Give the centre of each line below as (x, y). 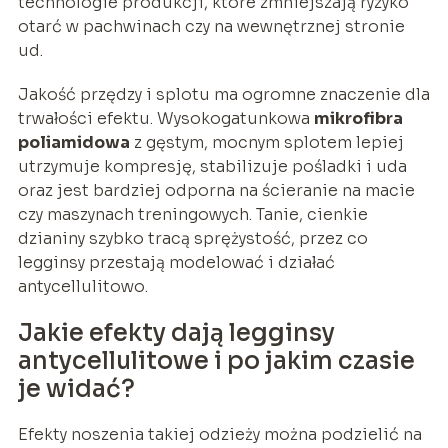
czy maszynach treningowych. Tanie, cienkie (192, 214)
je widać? (76, 388)
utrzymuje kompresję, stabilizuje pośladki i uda (212, 166)
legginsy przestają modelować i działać (176, 262)
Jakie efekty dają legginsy (176, 332)
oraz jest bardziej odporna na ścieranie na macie (216, 190)
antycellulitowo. (82, 286)
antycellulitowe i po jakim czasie (216, 360)
